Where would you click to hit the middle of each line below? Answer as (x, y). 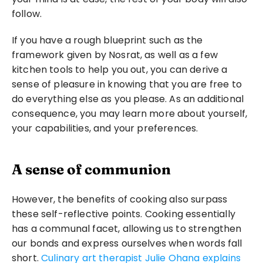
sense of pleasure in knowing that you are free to (127, 84)
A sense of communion (91, 169)
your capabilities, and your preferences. (105, 128)
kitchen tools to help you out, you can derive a (120, 70)
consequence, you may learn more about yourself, (130, 114)
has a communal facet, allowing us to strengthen (127, 229)
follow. (27, 14)
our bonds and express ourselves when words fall (127, 243)
